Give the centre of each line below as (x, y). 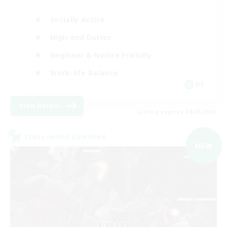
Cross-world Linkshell (65, 136)
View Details (40, 106)
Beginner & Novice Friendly (101, 55)
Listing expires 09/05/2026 (177, 112)
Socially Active (78, 19)
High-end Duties (81, 37)
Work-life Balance (84, 72)
